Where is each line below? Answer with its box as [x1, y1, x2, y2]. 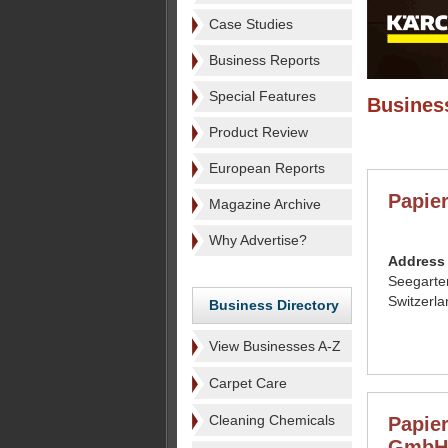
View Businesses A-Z [209, 338, 341, 354]
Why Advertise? [209, 232, 307, 248]
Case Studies [209, 16, 293, 32]
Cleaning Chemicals [209, 412, 335, 428]
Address [388, 253, 445, 269]
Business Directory [209, 297, 339, 313]
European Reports [209, 160, 325, 176]
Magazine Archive [209, 196, 321, 212]
